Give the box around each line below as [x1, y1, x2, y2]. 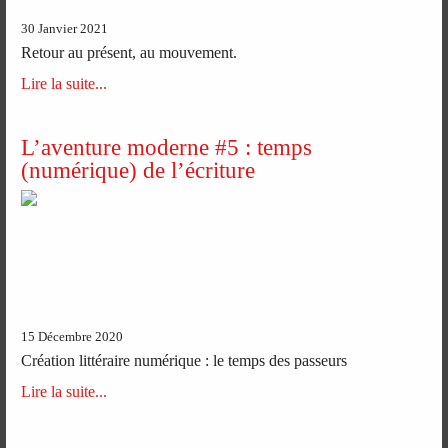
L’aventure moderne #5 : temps [21, 134, 313, 161]
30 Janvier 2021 [21, 22, 109, 37]
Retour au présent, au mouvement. [21, 44, 238, 62]
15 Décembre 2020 [21, 329, 124, 344]
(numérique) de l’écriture [21, 157, 256, 184]
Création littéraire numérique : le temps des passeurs [21, 351, 348, 369]
